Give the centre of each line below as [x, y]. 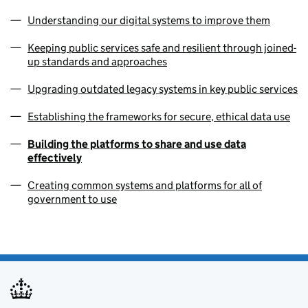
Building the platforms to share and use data [137, 144]
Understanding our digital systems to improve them [149, 21]
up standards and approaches [97, 62]
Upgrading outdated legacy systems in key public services [163, 89]
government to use [72, 199]
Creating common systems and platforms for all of [145, 186]
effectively [55, 158]
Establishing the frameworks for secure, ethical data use [159, 117]
